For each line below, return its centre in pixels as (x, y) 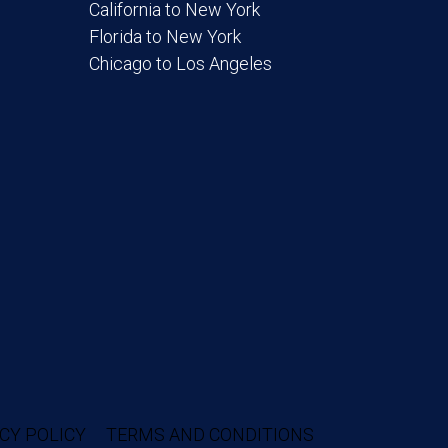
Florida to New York (165, 36)
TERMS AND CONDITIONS (209, 435)
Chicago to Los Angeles (181, 63)
